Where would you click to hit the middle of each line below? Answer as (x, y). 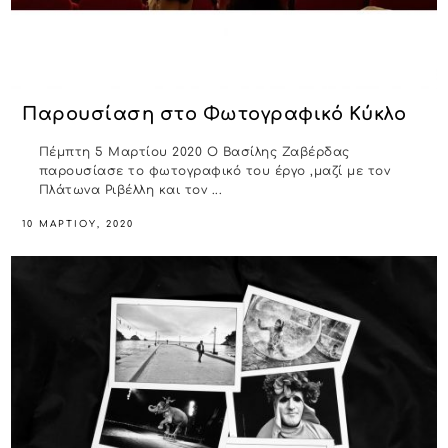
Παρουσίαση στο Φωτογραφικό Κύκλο (214, 114)
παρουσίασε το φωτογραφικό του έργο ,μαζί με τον (214, 170)
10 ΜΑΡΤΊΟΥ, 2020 (78, 223)
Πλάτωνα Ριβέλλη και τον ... (130, 189)
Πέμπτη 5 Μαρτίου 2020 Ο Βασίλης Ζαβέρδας (194, 151)
